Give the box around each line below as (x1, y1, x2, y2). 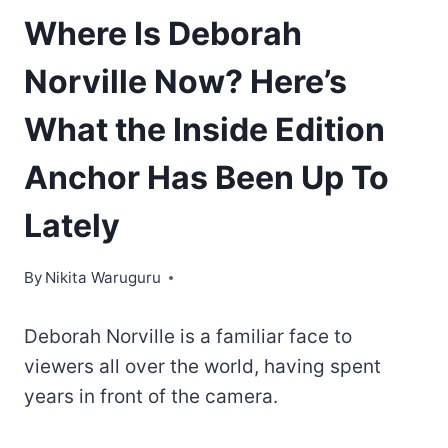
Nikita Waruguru (45, 267, 162, 287)
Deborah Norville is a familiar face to (24, 324, 352, 348)
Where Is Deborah (24, 14, 302, 54)
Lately (24, 206, 120, 246)
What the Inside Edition (24, 110, 385, 150)
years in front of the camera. (24, 384, 278, 408)
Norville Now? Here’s (24, 62, 347, 102)
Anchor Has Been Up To (24, 158, 389, 198)
